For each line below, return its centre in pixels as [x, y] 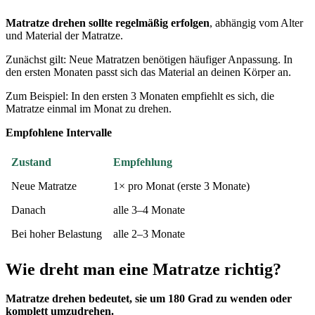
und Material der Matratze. [64, 35]
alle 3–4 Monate [149, 210]
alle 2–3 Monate [149, 233]
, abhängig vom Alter [256, 22]
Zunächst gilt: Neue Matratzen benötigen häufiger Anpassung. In [149, 59]
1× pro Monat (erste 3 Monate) [181, 186]
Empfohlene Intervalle [59, 132]
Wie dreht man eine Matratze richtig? [143, 269]
